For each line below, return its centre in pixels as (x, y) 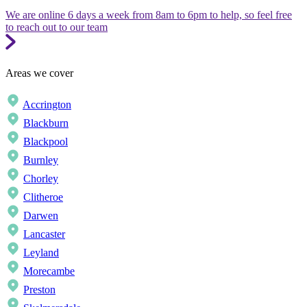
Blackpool (46, 141)
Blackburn (46, 123)
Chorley (41, 178)
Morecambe (49, 271)
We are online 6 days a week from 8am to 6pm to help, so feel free (149, 15)
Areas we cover (39, 73)
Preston (39, 289)
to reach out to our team (57, 27)
